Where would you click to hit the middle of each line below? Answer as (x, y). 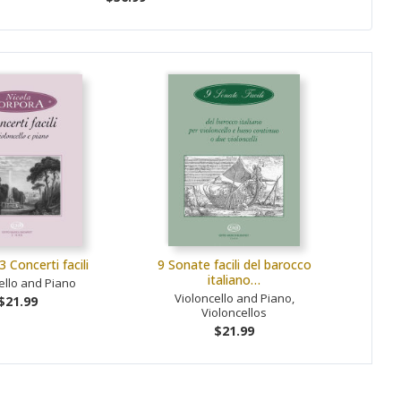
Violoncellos (234, 312)
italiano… (234, 279)
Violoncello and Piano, (234, 298)
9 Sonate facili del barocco (234, 264)
